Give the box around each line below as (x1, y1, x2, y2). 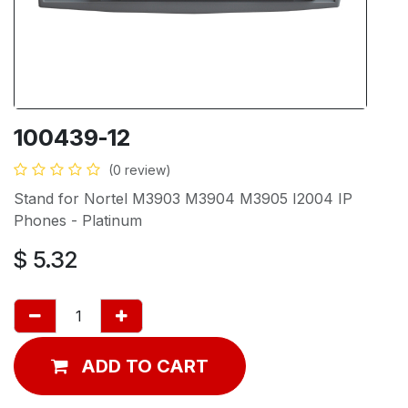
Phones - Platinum (14, 210, 142, 229)
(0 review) (108, 161, 171, 178)
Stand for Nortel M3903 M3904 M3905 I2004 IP (14, 189, 352, 208)
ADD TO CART (81, 354, 209, 377)
